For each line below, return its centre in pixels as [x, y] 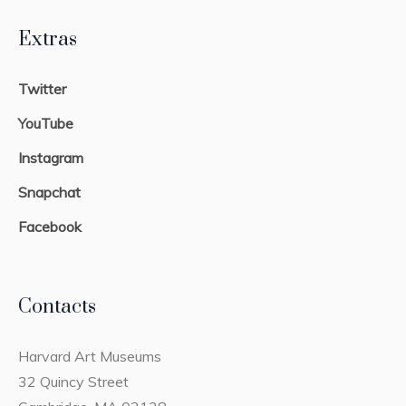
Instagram [51, 158]
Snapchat [50, 193]
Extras [48, 40]
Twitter [43, 89]
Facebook [50, 227]
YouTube [46, 124]
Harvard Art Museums [90, 357]
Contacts [58, 307]
